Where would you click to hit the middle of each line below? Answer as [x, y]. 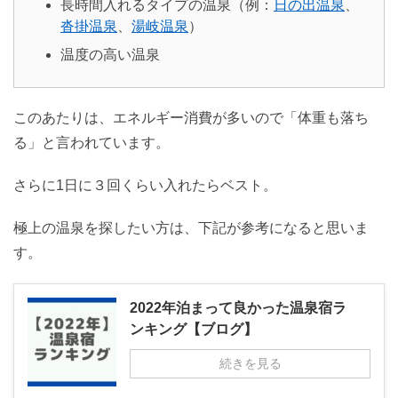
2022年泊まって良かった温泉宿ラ [238, 308]
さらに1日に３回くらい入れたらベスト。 [145, 185]
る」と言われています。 [92, 143]
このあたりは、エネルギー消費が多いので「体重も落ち [191, 118]
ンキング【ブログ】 [194, 329]
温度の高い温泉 [110, 55]
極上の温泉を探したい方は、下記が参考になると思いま [191, 228]
